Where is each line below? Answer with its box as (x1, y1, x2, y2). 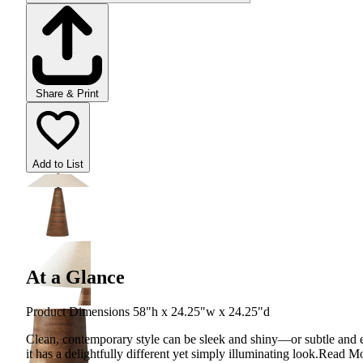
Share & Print (36, 88, 99, 100)
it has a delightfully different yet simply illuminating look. (26, 346, 318, 361)
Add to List (32, 158, 83, 171)
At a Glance (26, 266, 125, 288)
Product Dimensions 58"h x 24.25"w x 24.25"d (26, 304, 270, 318)
